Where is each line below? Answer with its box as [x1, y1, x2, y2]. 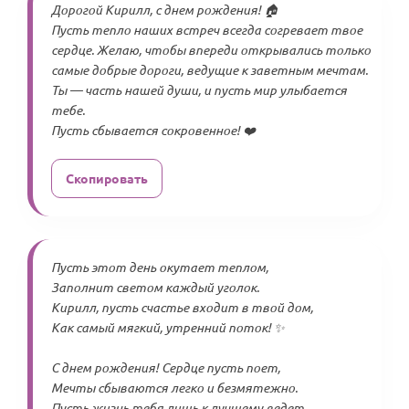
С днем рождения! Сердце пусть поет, [51, 359, 280, 376]
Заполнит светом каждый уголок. [51, 278, 259, 296]
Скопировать [66, 170, 148, 186]
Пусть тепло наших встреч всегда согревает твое [51, 21, 362, 38]
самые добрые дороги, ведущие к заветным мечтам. [51, 61, 368, 79]
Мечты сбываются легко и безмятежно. [51, 379, 298, 396]
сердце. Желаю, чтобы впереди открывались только [51, 41, 371, 58]
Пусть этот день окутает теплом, [51, 258, 268, 276]
